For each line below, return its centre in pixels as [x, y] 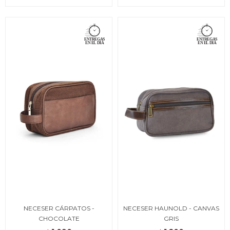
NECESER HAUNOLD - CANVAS [171, 208]
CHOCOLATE [59, 219]
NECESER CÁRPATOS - [59, 208]
